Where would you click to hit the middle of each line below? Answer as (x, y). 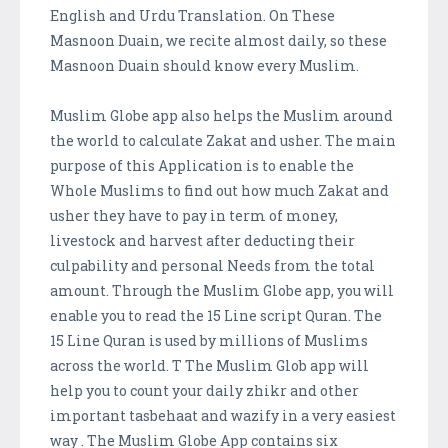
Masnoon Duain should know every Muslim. (204, 66)
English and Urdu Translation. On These (192, 16)
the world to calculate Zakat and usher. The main (223, 141)
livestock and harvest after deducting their (202, 241)
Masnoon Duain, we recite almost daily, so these (218, 41)
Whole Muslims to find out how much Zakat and (219, 191)
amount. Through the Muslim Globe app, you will (222, 291)
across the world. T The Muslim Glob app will (209, 366)
